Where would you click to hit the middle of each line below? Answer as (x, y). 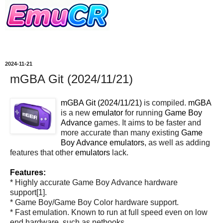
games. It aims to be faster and (147, 122)
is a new (76, 112)
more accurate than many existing (121, 132)
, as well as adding (177, 142)
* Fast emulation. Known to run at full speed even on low (109, 212)
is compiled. (165, 103)
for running (144, 112)
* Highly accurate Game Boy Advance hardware (94, 182)
